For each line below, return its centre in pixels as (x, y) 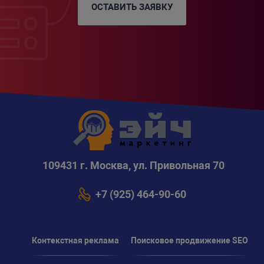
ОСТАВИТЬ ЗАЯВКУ (132, 7)
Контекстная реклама (75, 240)
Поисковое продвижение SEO (189, 240)
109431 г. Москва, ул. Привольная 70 (133, 165)
